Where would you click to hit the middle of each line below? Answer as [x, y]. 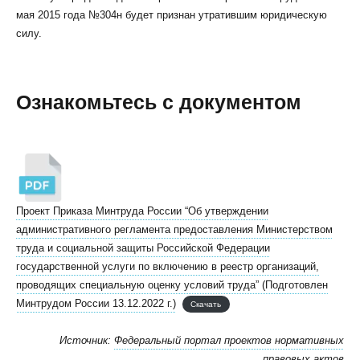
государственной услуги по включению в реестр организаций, [168, 266]
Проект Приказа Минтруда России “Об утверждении [142, 211]
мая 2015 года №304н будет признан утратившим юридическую [172, 15]
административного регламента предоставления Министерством [174, 229]
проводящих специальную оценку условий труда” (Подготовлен [172, 285]
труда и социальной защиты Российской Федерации [143, 248]
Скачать [206, 304]
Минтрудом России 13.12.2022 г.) [96, 303]
